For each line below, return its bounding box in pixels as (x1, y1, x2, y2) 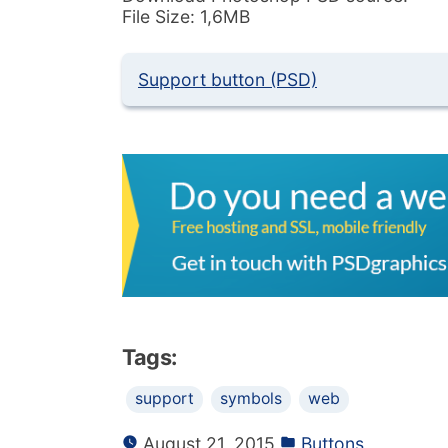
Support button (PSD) (138, 69, 317, 91)
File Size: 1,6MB (122, 5, 250, 27)
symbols (220, 389, 282, 409)
